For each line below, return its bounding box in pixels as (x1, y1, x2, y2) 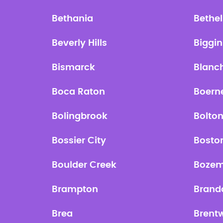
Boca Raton (52, 88, 106, 97)
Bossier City (52, 136, 107, 145)
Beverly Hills (52, 39, 108, 48)
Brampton (52, 185, 99, 194)
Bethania (52, 14, 94, 23)
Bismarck (52, 63, 96, 72)
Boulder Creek (52, 161, 117, 170)
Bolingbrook (52, 112, 108, 121)
